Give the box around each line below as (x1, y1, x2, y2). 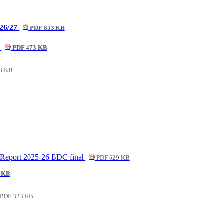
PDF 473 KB (10, 44, 47, 52)
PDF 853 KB (28, 25, 65, 32)
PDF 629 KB (94, 154, 130, 162)
